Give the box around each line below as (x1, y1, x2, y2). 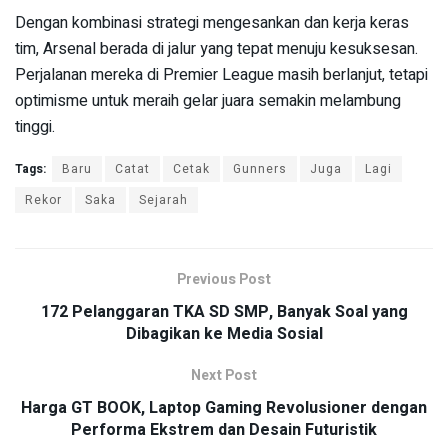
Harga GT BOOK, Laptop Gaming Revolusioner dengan (21, 396, 427, 421)
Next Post (191, 365, 257, 387)
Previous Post (177, 269, 271, 291)
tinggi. (15, 115, 55, 140)
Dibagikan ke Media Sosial (125, 322, 323, 347)
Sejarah (139, 191, 188, 210)
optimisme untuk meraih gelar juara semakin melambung (15, 89, 401, 114)
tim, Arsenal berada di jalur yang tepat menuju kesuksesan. (15, 37, 418, 62)
